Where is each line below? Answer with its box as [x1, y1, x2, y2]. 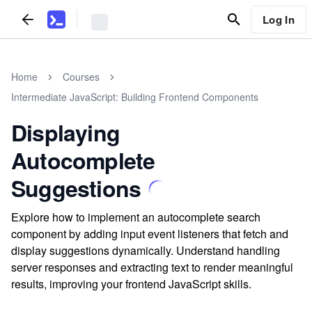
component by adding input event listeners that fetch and [11, 226, 288, 242]
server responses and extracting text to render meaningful [11, 259, 293, 275]
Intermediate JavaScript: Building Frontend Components [11, 90, 258, 104]
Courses [63, 70, 100, 84]
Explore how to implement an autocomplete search [11, 209, 260, 225]
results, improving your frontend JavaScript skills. [11, 276, 251, 292]
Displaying [11, 116, 120, 148]
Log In [262, 11, 295, 27]
